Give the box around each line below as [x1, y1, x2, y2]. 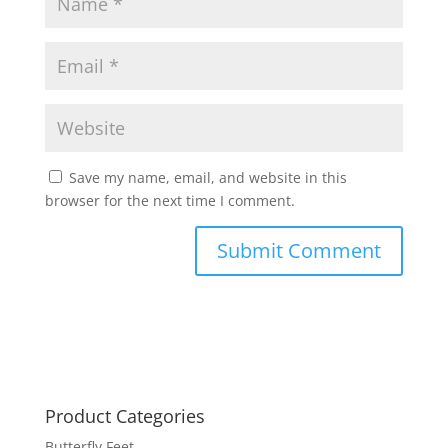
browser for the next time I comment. [44, 191, 295, 211]
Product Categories [44, 404, 205, 429]
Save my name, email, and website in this [68, 168, 347, 188]
